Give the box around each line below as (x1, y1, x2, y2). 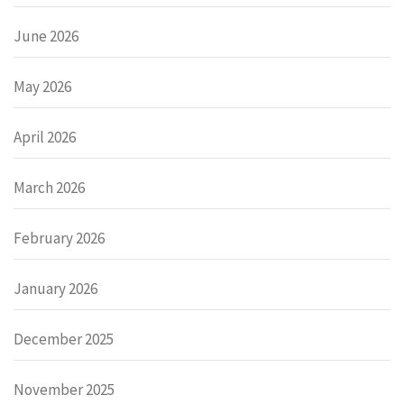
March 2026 (14, 177, 85, 197)
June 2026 (14, 25, 78, 46)
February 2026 (14, 227, 105, 248)
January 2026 (14, 278, 97, 298)
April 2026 (14, 126, 76, 147)
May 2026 (14, 76, 71, 96)
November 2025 (14, 379, 115, 399)
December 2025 (14, 328, 114, 349)
